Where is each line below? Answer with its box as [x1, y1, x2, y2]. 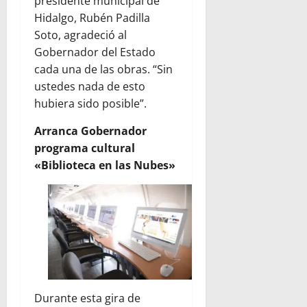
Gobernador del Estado [34, 44, 156, 60]
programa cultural [34, 140, 135, 156]
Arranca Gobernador [34, 123, 147, 138]
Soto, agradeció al [34, 27, 127, 42]
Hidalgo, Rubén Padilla [34, 10, 150, 25]
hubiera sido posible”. [34, 95, 147, 111]
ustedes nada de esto [34, 78, 145, 94]
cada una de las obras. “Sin [34, 61, 173, 77]
